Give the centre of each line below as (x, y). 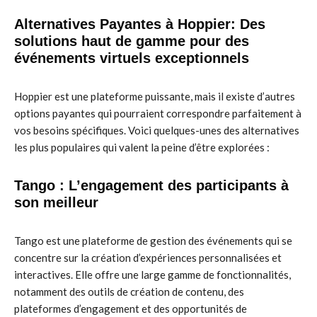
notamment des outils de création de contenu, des (129, 292)
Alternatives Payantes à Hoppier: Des (140, 24)
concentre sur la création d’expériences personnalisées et (148, 258)
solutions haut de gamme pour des (132, 41)
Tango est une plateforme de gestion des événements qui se (153, 241)
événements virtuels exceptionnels (132, 58)
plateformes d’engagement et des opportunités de (131, 309)
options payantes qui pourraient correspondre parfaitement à (158, 113)
